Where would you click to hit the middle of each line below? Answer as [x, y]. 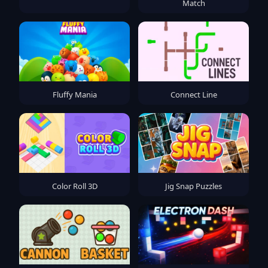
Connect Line [194, 94]
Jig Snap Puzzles [194, 186]
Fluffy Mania [74, 94]
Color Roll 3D [74, 186]
